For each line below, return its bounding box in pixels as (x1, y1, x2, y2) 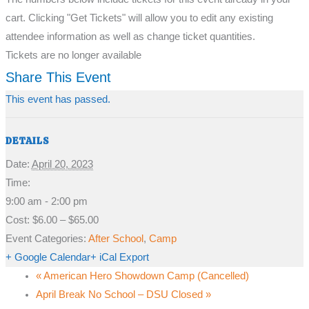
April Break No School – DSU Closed (35, 288, 206, 300)
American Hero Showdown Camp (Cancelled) (41, 270, 249, 281)
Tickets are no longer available (5, 49, 141, 61)
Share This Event (5, 69, 111, 85)
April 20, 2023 (31, 158, 93, 170)
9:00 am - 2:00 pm (5, 195, 88, 207)
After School (88, 232, 143, 244)
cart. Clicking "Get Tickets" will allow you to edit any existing (5, 12, 273, 23)
